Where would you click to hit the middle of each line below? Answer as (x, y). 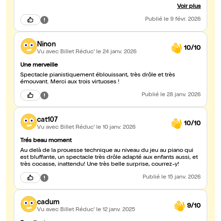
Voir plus (189, 7)
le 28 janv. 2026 (181, 95)
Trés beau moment (46, 141)
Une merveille (39, 66)
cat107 (47, 120)
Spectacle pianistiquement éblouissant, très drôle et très (98, 76)
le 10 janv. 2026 (116, 128)
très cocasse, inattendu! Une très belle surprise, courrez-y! (100, 165)
